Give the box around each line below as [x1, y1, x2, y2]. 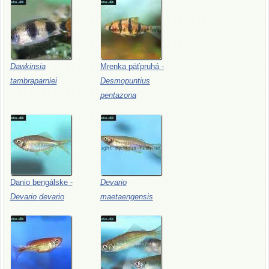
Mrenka [100, 61, 128, 71]
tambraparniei [10, 76, 57, 85]
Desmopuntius [100, 76, 150, 85]
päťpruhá [128, 61, 162, 71]
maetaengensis [100, 192, 153, 201]
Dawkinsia [10, 61, 46, 71]
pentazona [100, 90, 136, 100]
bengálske [32, 177, 70, 187]
